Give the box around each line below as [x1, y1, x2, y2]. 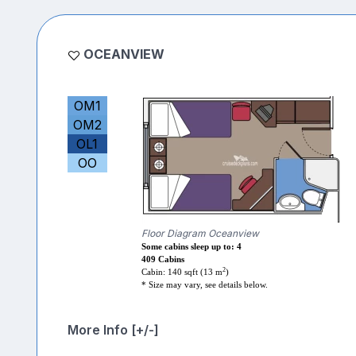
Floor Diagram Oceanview [141, 227, 259, 240]
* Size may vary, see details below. [141, 281, 268, 290]
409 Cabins [141, 255, 184, 265]
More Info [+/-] [67, 322, 159, 339]
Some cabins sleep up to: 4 [141, 242, 242, 252]
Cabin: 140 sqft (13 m [141, 268, 222, 277]
